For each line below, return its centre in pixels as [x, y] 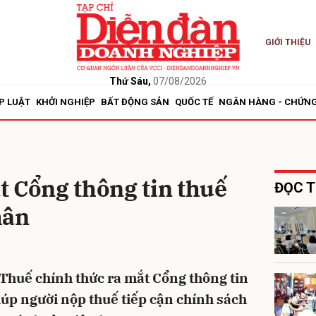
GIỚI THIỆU [287, 42]
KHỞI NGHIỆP [66, 102]
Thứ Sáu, [130, 81]
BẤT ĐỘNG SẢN [135, 102]
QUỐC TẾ [194, 102]
